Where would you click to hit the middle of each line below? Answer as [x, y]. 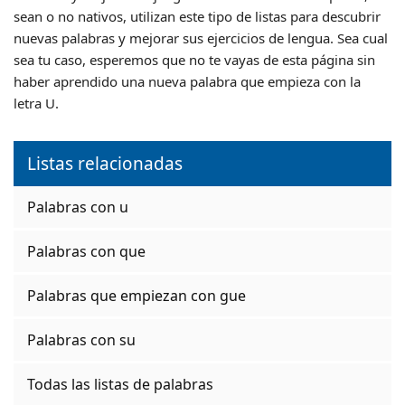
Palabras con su [81, 339]
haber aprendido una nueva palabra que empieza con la [187, 81]
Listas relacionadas [105, 163]
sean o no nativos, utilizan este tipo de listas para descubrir [197, 16]
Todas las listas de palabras [120, 384]
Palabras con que [86, 251]
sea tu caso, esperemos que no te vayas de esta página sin [194, 59]
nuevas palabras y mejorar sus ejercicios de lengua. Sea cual [201, 38]
